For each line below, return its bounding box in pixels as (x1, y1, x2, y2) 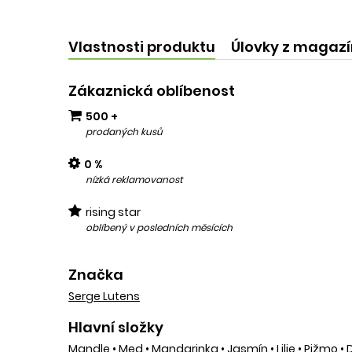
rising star (86, 203, 141, 220)
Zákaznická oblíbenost (68, 80, 235, 101)
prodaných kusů (86, 124, 163, 138)
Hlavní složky (68, 317, 163, 337)
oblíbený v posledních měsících (86, 220, 233, 234)
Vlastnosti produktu (68, 36, 215, 57)
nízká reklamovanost (86, 172, 182, 186)
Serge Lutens (68, 288, 140, 304)
